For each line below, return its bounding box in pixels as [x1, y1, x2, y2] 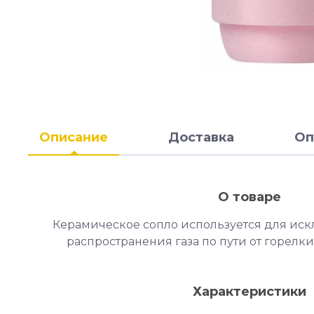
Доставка [168, 130, 234, 146]
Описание [39, 130, 108, 146]
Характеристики [193, 284, 307, 300]
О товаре [218, 189, 282, 205]
